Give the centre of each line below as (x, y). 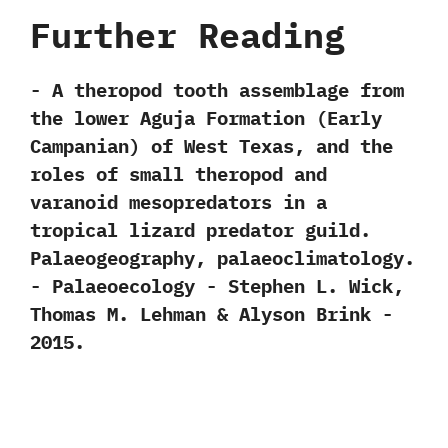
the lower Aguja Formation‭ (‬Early (206, 117)
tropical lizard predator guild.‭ (200, 229)
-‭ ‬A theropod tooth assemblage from (217, 89)
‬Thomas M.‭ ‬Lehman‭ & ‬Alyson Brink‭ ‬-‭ (211, 313)
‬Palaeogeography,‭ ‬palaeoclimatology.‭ (222, 257)
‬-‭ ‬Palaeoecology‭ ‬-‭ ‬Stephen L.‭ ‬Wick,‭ (217, 285)
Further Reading (187, 34)
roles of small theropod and (178, 173)
